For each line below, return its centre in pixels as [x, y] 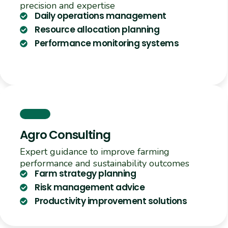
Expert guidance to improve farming [95, 152]
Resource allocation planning [97, 30]
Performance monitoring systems [107, 44]
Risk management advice [90, 188]
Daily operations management [101, 16]
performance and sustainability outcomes [105, 164]
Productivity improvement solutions [111, 201]
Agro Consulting [65, 135]
